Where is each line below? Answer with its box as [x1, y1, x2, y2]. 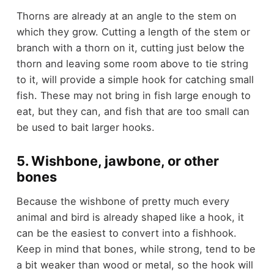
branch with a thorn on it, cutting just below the [16, 41, 245, 54]
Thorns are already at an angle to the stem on [16, 9, 237, 22]
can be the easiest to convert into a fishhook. [16, 227, 237, 240]
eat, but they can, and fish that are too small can [16, 105, 250, 117]
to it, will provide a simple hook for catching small [16, 73, 254, 86]
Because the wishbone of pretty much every [16, 195, 229, 208]
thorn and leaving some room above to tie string [16, 57, 248, 70]
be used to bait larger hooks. [16, 120, 155, 133]
